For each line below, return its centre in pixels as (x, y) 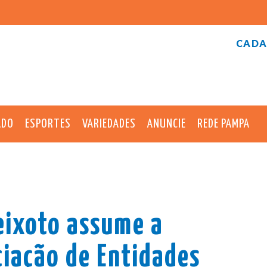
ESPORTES (48, 124)
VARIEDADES (109, 124)
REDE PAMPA (223, 124)
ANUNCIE (167, 124)
